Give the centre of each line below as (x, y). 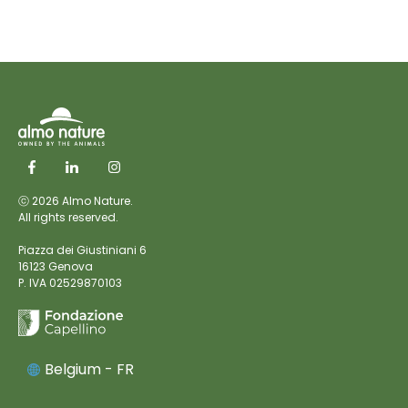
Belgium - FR (89, 369)
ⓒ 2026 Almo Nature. (76, 200)
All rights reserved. (68, 217)
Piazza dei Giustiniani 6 (82, 250)
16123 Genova (56, 266)
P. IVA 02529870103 (70, 282)
